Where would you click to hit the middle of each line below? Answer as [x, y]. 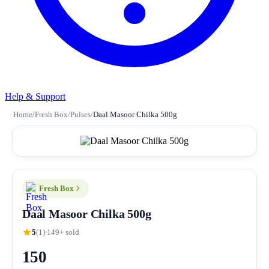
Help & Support [35, 96]
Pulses [80, 114]
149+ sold [63, 232]
